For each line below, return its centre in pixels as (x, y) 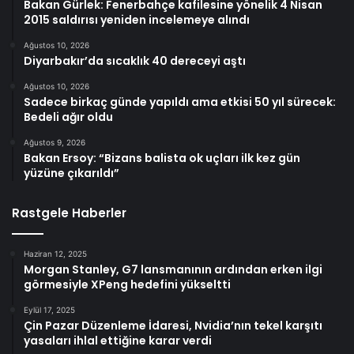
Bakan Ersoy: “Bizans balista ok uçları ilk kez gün (162, 158)
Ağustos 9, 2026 (55, 142)
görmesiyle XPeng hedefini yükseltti (127, 284)
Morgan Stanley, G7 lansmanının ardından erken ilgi (173, 269)
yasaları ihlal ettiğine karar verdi (118, 340)
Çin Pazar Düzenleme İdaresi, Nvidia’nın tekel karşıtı (173, 325)
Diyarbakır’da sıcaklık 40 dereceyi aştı (135, 60)
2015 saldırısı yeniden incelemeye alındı (137, 19)
